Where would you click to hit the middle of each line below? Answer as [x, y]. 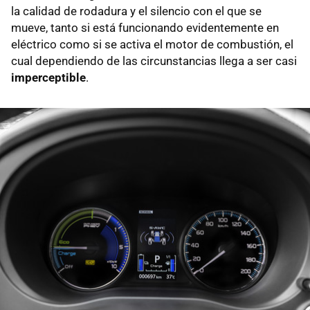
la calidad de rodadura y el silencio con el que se [136, 11]
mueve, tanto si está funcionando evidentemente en [145, 27]
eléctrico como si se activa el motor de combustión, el [152, 44]
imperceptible [48, 77]
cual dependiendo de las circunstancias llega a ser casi [154, 61]
